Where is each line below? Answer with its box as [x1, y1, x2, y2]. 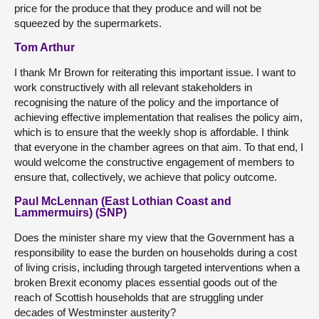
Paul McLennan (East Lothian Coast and [14, 195, 231, 207]
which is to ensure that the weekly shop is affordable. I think [14, 126, 289, 138]
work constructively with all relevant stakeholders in [14, 81, 252, 93]
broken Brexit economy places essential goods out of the [14, 276, 277, 288]
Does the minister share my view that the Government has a [14, 231, 294, 244]
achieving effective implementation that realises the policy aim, [14, 111, 303, 123]
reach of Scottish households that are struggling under [14, 291, 263, 303]
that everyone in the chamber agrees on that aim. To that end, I [14, 141, 303, 153]
